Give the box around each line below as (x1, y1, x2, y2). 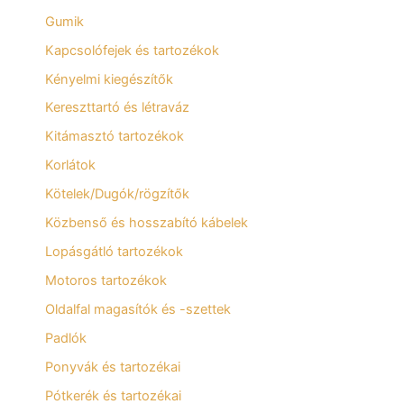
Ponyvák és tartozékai (45, 358, 180, 375)
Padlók (45, 329, 87, 346)
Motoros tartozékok (45, 272, 167, 289)
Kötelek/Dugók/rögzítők (45, 186, 189, 203)
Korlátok (45, 157, 96, 174)
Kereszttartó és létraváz (45, 99, 189, 116)
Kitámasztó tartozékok (45, 128, 184, 145)
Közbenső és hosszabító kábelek (45, 215, 248, 232)
